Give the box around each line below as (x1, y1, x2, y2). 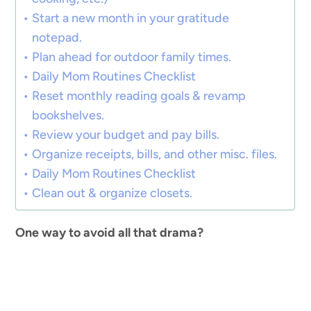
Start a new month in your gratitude (32, 10, 229, 26)
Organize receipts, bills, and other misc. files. (32, 146, 277, 162)
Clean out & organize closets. (32, 185, 192, 201)
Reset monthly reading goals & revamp (32, 88, 246, 103)
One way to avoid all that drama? (15, 225, 204, 240)
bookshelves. (32, 108, 104, 123)
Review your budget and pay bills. (32, 127, 219, 142)
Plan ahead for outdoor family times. (32, 49, 231, 65)
